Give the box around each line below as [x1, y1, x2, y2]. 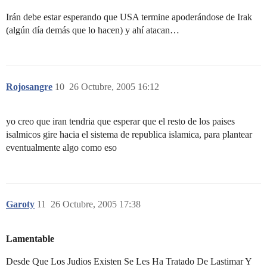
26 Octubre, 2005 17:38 [51, 198, 141, 209]
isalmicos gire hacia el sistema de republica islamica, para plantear [6, 129, 252, 139]
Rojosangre [6, 81, 52, 92]
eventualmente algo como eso [6, 142, 117, 153]
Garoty [6, 198, 35, 209]
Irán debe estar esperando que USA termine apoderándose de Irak [6, 11, 252, 22]
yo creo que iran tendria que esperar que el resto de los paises [6, 116, 235, 126]
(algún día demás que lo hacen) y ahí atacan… [6, 24, 179, 35]
